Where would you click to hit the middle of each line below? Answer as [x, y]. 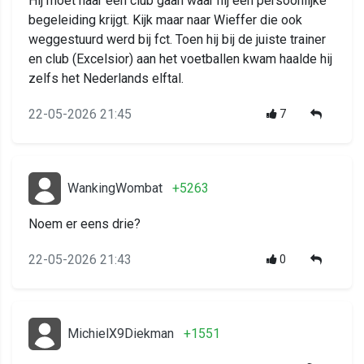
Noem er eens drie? [84, 224]
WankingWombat [115, 188]
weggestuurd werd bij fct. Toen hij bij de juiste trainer [177, 40]
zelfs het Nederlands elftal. [106, 79]
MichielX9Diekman [121, 334]
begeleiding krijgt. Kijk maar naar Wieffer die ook [165, 20]
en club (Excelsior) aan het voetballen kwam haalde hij [180, 59]
